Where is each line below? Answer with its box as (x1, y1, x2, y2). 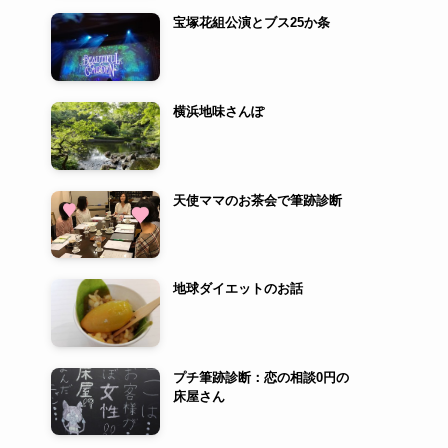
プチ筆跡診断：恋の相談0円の (172, 369, 349, 385)
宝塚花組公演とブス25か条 (172, 15, 330, 31)
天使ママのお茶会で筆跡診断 (172, 192, 342, 208)
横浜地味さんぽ (172, 103, 264, 119)
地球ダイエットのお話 (172, 281, 303, 297)
